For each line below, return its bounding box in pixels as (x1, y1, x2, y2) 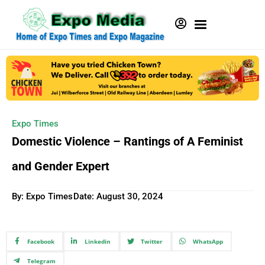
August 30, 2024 (96, 190, 163, 202)
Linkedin (84, 237, 111, 245)
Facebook (27, 237, 54, 245)
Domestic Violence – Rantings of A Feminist (12, 134, 243, 148)
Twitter (140, 237, 163, 245)
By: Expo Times (12, 190, 73, 202)
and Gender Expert (12, 159, 109, 173)
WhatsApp (192, 237, 223, 245)
